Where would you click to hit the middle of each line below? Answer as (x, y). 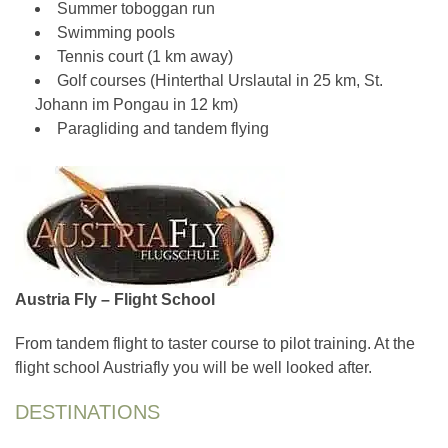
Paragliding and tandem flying (163, 128)
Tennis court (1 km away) (145, 56)
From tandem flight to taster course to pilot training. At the (215, 343)
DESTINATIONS (87, 411)
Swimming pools (116, 32)
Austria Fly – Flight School (115, 299)
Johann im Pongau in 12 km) (136, 104)
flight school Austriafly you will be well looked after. (193, 367)
